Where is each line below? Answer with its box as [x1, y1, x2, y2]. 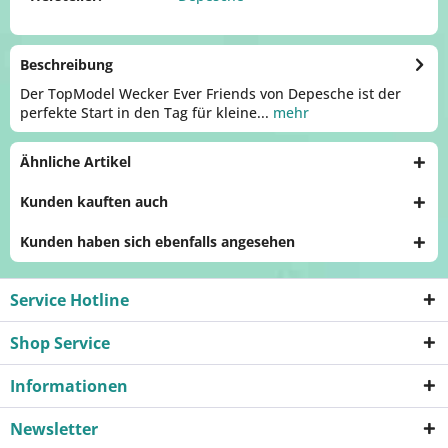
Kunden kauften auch [20, 192, 168, 211]
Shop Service [10, 332, 110, 354]
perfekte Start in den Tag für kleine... [20, 103, 269, 122]
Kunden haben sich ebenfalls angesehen [20, 232, 295, 251]
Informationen [10, 375, 128, 397]
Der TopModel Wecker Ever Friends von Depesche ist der [20, 84, 401, 103]
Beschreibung [20, 55, 113, 74]
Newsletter [10, 418, 98, 440]
